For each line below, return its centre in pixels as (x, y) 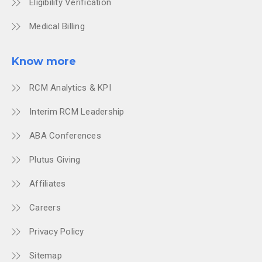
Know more (44, 62)
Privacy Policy (57, 232)
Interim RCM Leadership (77, 112)
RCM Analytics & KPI (70, 88)
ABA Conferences (65, 136)
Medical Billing (57, 27)
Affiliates (48, 184)
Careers (45, 208)
